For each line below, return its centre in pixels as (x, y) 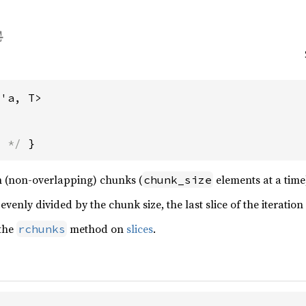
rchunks (42, 229)
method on (97, 229)
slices (140, 229)
